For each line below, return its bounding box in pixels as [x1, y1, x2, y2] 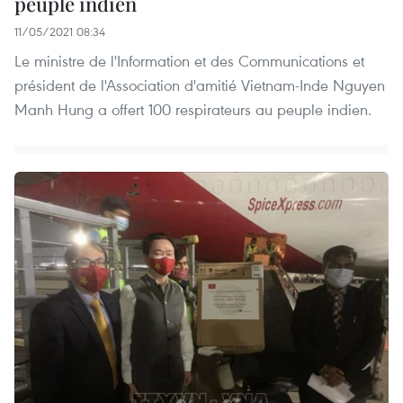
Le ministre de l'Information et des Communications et [14, 49, 364, 71]
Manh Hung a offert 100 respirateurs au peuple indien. [14, 98, 372, 120]
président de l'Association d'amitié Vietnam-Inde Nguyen [14, 74, 385, 95]
